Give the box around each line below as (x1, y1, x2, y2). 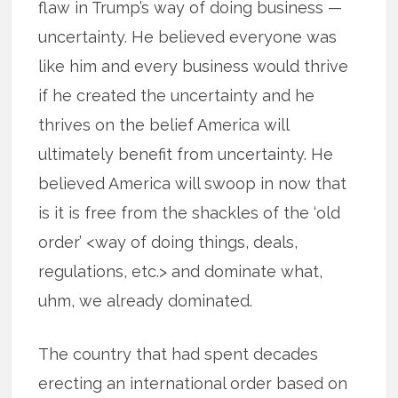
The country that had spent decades (38, 345, 319, 364)
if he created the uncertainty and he (38, 86, 315, 106)
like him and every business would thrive (38, 57, 349, 76)
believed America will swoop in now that (38, 174, 347, 194)
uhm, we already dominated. (38, 291, 253, 311)
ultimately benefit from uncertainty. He (38, 145, 334, 164)
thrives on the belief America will (38, 115, 290, 135)
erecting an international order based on (38, 374, 348, 394)
